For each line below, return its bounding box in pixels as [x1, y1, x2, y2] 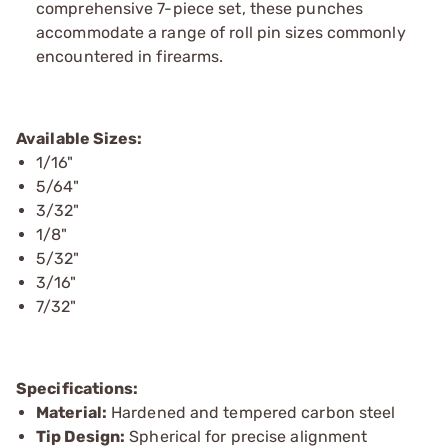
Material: [36, 403, 107, 422]
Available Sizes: [16, 129, 143, 148]
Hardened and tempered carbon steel [106, 403, 396, 422]
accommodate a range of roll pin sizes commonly [36, 23, 406, 42]
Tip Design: [36, 427, 126, 446]
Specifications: [16, 379, 139, 398]
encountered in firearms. [36, 47, 224, 66]
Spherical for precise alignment [125, 427, 368, 446]
